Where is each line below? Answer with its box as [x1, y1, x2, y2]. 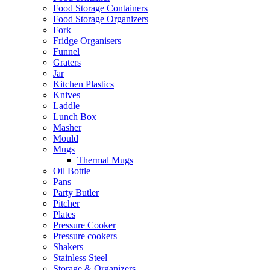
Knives [53, 90, 80, 100]
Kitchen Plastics [53, 79, 114, 89]
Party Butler [53, 187, 99, 198]
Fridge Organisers [53, 36, 121, 46]
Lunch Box [53, 111, 96, 122]
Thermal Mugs [77, 155, 133, 165]
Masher [53, 122, 81, 133]
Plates [53, 209, 75, 219]
